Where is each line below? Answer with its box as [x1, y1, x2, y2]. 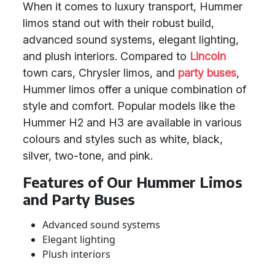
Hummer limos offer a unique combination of [23, 83, 246, 96]
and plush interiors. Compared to [23, 50, 190, 63]
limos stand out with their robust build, [23, 17, 214, 29]
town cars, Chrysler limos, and [23, 66, 178, 79]
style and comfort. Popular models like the [23, 99, 235, 112]
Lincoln [190, 50, 226, 63]
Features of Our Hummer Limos [23, 173, 242, 191]
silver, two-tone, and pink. [23, 149, 153, 162]
